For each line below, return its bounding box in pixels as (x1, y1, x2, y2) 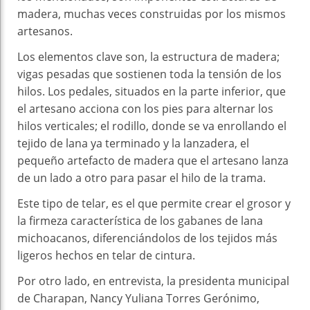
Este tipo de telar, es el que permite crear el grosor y (17, 195, 291, 211)
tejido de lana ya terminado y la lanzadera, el (17, 135, 249, 151)
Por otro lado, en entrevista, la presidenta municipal (17, 273, 289, 289)
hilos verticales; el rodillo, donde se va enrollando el (17, 118, 286, 134)
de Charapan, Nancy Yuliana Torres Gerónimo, (17, 290, 259, 306)
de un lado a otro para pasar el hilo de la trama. (17, 170, 266, 185)
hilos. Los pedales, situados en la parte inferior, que (17, 83, 286, 99)
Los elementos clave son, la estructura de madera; (17, 48, 280, 64)
